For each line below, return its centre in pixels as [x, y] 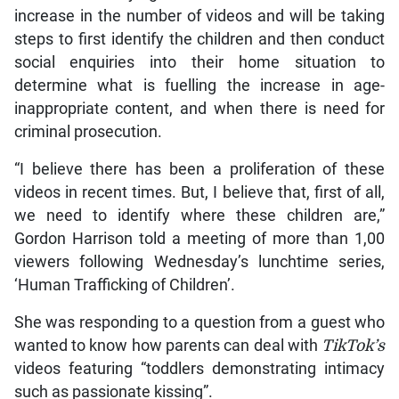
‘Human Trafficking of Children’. [124, 285]
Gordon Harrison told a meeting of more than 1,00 [199, 239]
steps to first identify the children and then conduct [199, 40]
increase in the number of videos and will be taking [199, 16]
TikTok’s [354, 346]
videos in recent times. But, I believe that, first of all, [199, 193]
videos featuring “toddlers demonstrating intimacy [199, 369]
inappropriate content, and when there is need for [199, 109]
